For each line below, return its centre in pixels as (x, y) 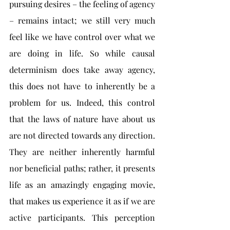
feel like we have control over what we (82, 37)
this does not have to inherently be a (82, 86)
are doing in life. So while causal (82, 53)
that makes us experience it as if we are (82, 201)
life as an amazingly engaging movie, (82, 185)
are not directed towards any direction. (82, 135)
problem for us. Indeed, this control (82, 102)
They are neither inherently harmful (82, 152)
